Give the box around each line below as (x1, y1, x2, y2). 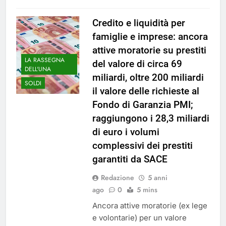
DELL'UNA (25, 64, 51, 74)
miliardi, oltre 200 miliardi (92, 72, 204, 84)
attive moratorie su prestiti (92, 44, 206, 56)
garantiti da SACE (92, 153, 167, 165)
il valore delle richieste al (92, 85, 199, 97)
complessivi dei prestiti (92, 140, 193, 152)
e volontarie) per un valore (92, 213, 187, 223)
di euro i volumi (92, 126, 159, 138)
